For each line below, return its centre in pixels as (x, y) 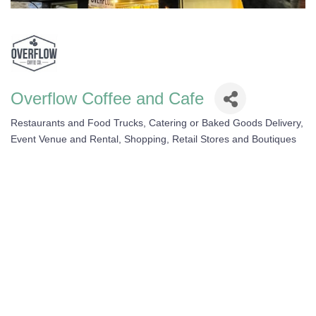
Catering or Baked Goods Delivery (225, 123)
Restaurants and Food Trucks (77, 123)
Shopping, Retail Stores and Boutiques (210, 139)
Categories (35, 132)
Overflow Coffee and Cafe (107, 98)
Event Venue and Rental (65, 139)
